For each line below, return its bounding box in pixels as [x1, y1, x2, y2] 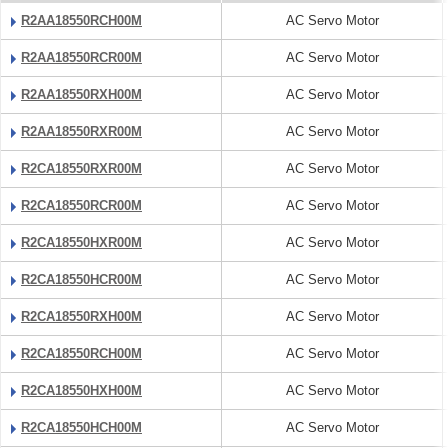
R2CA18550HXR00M [21, 235, 142, 250]
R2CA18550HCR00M [21, 272, 142, 287]
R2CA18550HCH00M [21, 420, 142, 435]
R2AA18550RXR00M [21, 124, 142, 139]
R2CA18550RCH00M [21, 346, 142, 361]
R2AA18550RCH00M [21, 13, 142, 28]
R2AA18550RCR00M [21, 50, 142, 65]
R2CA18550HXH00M [21, 383, 142, 398]
